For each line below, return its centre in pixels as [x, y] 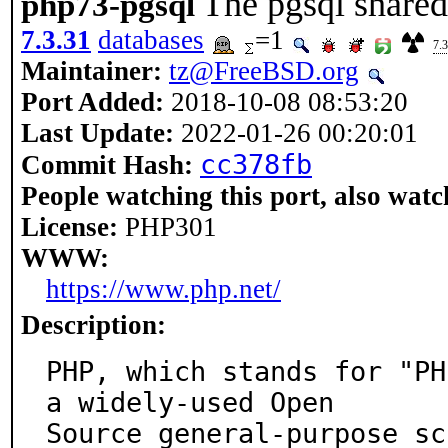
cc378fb [256, 164]
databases [151, 40]
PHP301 [167, 227]
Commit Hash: [107, 165]
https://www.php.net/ [163, 289]
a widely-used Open [190, 402]
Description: [93, 325]
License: [69, 227]
